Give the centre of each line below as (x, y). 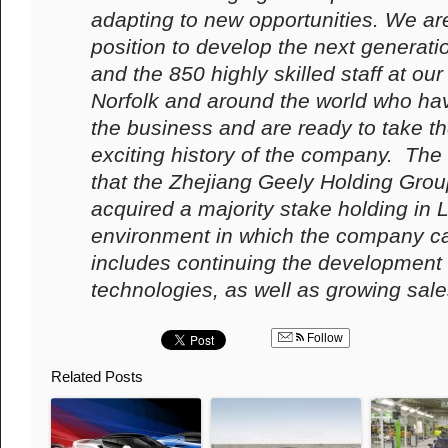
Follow (323, 338)
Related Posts (97, 376)
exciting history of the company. (241, 155)
